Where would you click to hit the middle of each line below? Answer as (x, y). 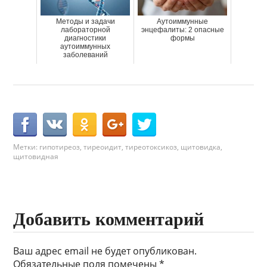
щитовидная (36, 157)
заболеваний (85, 55)
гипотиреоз (60, 147)
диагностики (85, 38)
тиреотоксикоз (151, 147)
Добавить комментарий (109, 219)
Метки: (27, 147)
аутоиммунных (85, 47)
